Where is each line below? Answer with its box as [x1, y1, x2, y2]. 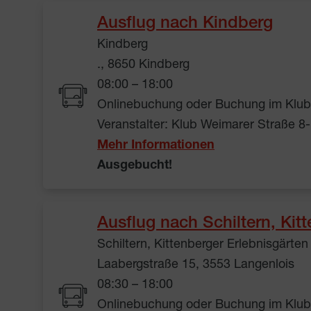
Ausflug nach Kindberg [97, 16, 273, 33]
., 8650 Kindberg [97, 59, 190, 72]
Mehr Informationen [97, 140, 215, 153]
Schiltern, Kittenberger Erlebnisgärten [97, 239, 308, 252]
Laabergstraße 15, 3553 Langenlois [97, 259, 294, 272]
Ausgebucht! [97, 160, 172, 173]
